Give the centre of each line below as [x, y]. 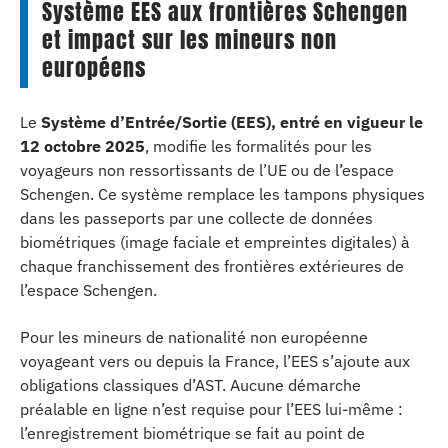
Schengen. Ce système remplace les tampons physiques [222, 194]
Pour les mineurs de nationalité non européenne [194, 336]
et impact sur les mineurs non [189, 39]
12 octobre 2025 [82, 146]
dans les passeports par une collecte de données [196, 218]
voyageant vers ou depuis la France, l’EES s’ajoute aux [215, 360]
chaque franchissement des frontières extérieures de [212, 266]
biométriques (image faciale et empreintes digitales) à [215, 242]
